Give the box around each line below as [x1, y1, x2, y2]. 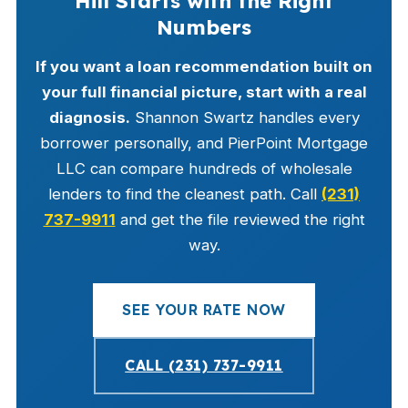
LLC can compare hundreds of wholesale [56, 159, 352, 178]
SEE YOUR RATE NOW [122, 301, 286, 319]
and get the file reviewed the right [115, 210, 365, 229]
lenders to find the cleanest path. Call [48, 185, 321, 203]
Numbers [157, 15, 251, 40]
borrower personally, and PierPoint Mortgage [40, 134, 368, 152]
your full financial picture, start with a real [41, 83, 367, 101]
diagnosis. [48, 108, 130, 127]
